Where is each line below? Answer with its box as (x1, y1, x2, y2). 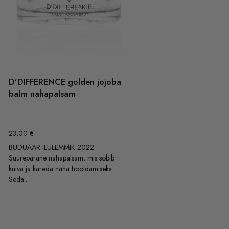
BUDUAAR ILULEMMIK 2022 (9, 142, 99, 152)
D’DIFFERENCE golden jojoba (9, 76, 122, 88)
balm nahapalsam (9, 87, 76, 100)
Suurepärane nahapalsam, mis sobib (9, 152, 115, 163)
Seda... (9, 174, 29, 185)
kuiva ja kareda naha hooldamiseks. (9, 163, 113, 174)
